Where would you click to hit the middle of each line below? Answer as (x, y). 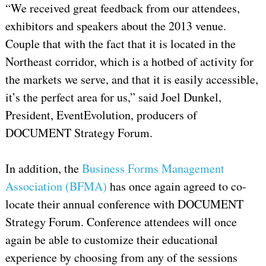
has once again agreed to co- (176, 186)
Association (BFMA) (56, 186)
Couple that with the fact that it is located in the (120, 44)
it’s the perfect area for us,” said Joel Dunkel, (113, 97)
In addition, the (43, 169)
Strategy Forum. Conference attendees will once (121, 222)
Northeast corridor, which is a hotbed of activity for (129, 62)
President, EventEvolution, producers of (101, 115)
